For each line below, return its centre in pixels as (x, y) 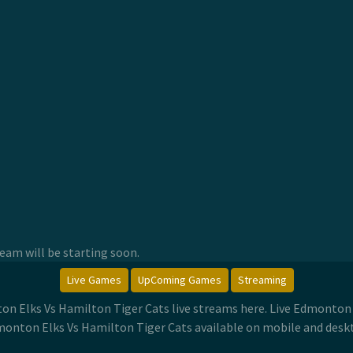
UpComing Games (179, 279)
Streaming (262, 279)
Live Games (94, 279)
